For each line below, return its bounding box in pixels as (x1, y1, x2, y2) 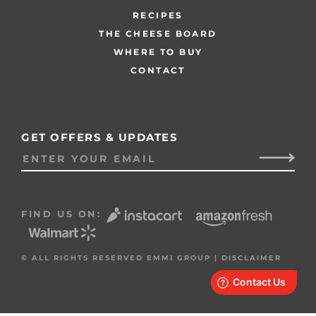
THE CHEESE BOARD (99, 28, 217, 39)
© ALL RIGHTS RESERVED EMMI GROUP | (21, 253, 221, 263)
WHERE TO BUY (113, 47, 203, 58)
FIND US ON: (21, 208, 107, 220)
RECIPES (133, 10, 183, 21)
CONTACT (130, 65, 186, 76)
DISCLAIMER (221, 253, 281, 263)
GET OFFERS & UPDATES (21, 130, 178, 145)
